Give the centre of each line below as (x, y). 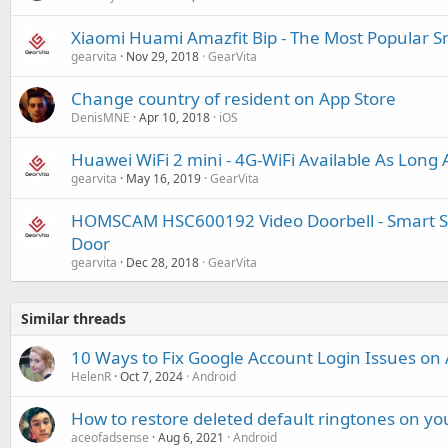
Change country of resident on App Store (233, 98)
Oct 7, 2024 (151, 376)
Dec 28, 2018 (162, 262)
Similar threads (73, 318)
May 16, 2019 (163, 178)
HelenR (91, 376)
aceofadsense (110, 437)
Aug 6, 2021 (191, 437)
